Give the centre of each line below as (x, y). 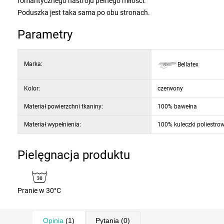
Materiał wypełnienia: (52, 124)
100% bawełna (177, 106)
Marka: (33, 64)
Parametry (45, 34)
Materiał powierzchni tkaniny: (63, 106)
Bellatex (188, 64)
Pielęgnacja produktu (74, 155)
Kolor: (32, 88)
